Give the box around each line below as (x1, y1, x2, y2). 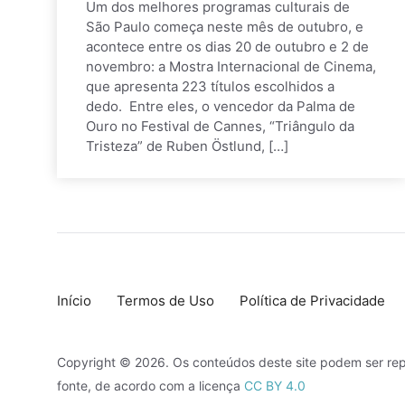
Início (57, 291, 91, 309)
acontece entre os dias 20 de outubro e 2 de (86, 37, 369, 55)
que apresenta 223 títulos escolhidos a (86, 77, 334, 95)
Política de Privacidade (240, 291, 385, 309)
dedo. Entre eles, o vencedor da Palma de (86, 97, 355, 115)
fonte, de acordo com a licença (57, 377, 244, 393)
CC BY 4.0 (244, 377, 306, 393)
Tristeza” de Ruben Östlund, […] (86, 137, 288, 155)
